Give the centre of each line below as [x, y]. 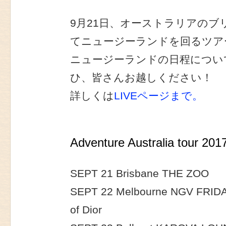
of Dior [86, 210]
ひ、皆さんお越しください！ [141, 77]
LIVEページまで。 [158, 96]
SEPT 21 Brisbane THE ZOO [139, 174]
